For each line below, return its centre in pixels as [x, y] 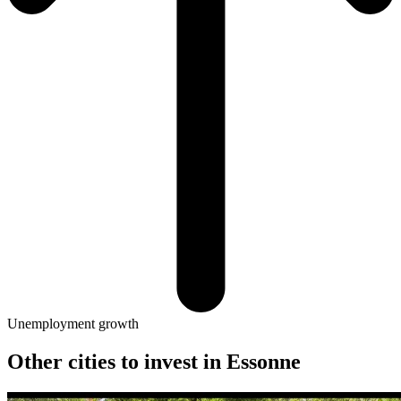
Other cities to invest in [117, 361]
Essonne [264, 361]
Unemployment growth [73, 323]
